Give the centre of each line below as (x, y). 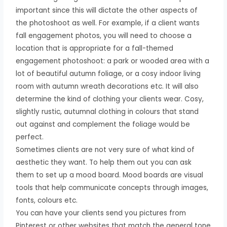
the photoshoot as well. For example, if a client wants (108, 23)
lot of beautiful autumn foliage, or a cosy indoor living (108, 73)
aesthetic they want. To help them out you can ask (104, 162)
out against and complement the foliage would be (103, 124)
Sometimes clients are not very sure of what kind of (105, 149)
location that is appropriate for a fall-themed (95, 48)
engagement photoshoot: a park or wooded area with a (113, 61)
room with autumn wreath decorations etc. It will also (107, 86)
